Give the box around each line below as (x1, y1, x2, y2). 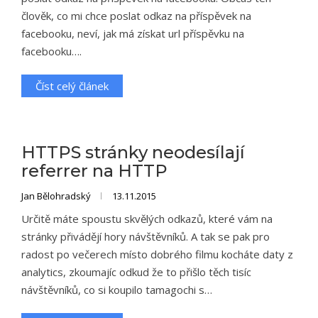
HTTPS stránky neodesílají (21, 142, 245, 163)
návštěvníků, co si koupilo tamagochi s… (21, 283, 212, 297)
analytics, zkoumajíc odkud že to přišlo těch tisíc (21, 265, 251, 279)
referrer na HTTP (21, 160, 168, 181)
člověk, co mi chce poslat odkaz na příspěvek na (21, 9, 251, 23)
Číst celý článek (35, 79, 109, 93)
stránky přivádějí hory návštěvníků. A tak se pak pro (21, 229, 270, 243)
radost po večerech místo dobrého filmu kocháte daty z (21, 247, 293, 261)
